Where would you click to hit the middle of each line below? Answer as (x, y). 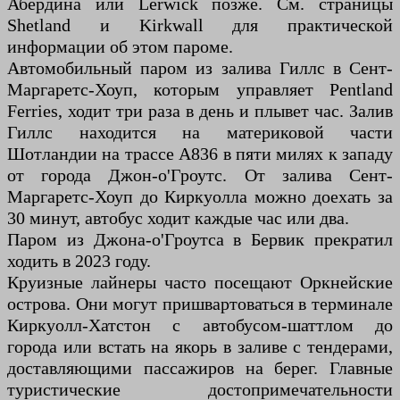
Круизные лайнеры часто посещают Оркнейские (200, 283)
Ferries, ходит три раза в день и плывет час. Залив (200, 111)
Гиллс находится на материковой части (200, 133)
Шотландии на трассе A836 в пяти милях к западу (200, 154)
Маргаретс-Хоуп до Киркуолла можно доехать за (200, 197)
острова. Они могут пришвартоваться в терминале (200, 304)
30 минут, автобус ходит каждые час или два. (178, 218)
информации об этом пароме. (120, 47)
